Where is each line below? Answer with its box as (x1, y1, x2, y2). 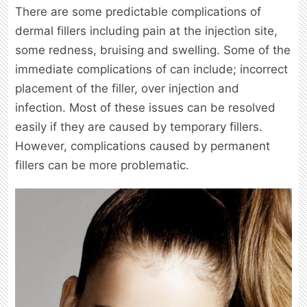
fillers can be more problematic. (15, 158, 189, 172)
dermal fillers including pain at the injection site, (15, 23, 278, 38)
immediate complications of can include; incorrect (15, 62, 288, 76)
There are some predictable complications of (15, 4, 261, 19)
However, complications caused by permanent (15, 138, 270, 153)
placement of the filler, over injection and (15, 81, 239, 95)
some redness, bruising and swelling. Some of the (15, 42, 291, 57)
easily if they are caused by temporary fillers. (15, 119, 262, 134)
